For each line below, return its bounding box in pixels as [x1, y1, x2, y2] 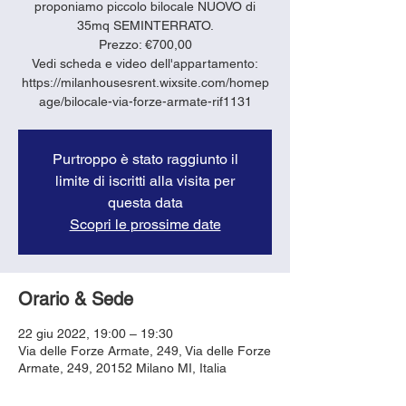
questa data [107, 193, 183, 211]
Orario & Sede [18, 287, 133, 310]
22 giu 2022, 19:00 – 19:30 [18, 325, 173, 341]
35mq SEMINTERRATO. [76, 17, 214, 33]
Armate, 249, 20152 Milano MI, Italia [18, 360, 227, 375]
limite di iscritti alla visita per [55, 171, 235, 189]
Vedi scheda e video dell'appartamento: [32, 55, 258, 71]
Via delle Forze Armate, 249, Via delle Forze [18, 343, 271, 358]
